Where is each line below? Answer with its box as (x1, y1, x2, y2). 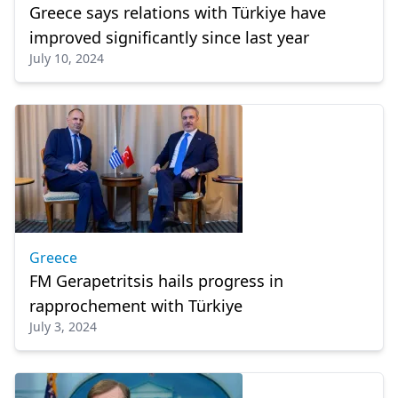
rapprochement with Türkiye (29, 295, 243, 316)
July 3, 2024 (29, 318, 97, 335)
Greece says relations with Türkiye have (29, 2, 326, 23)
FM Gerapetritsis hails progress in (29, 270, 283, 291)
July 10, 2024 (29, 50, 104, 67)
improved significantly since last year (29, 27, 309, 48)
